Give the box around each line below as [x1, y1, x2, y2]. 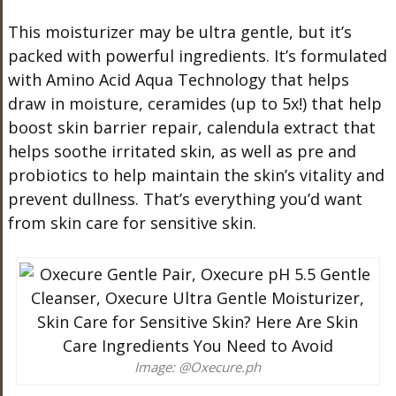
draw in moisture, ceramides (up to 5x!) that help [7, 92, 382, 114]
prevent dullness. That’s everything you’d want [7, 187, 362, 209]
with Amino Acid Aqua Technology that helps [7, 68, 349, 90]
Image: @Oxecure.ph [134, 357, 262, 376]
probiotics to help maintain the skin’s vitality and [7, 164, 385, 186]
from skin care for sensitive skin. [7, 211, 256, 233]
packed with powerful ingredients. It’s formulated [7, 44, 387, 66]
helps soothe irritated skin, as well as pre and [7, 140, 356, 162]
